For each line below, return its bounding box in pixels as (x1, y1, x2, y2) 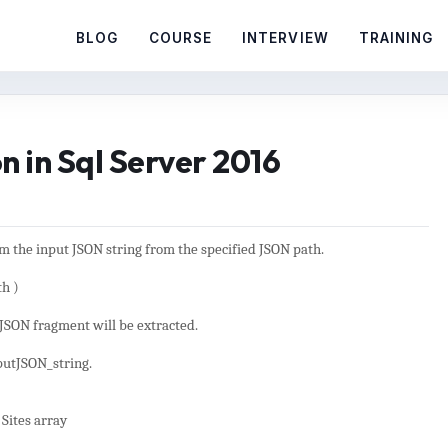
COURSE (148, 30, 213, 46)
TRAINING (358, 30, 434, 46)
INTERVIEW (242, 30, 329, 46)
